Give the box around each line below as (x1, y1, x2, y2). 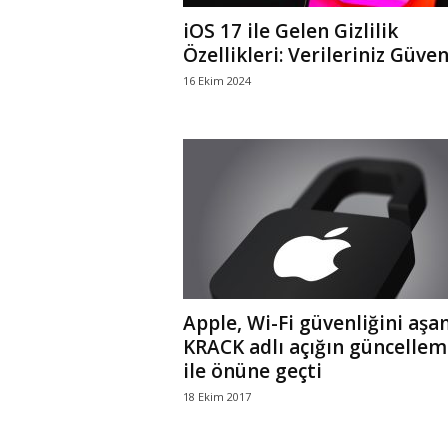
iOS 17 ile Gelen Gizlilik (182, 18, 398, 44)
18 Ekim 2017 (182, 389, 251, 404)
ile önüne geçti (182, 358, 322, 384)
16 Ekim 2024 (182, 73, 251, 88)
